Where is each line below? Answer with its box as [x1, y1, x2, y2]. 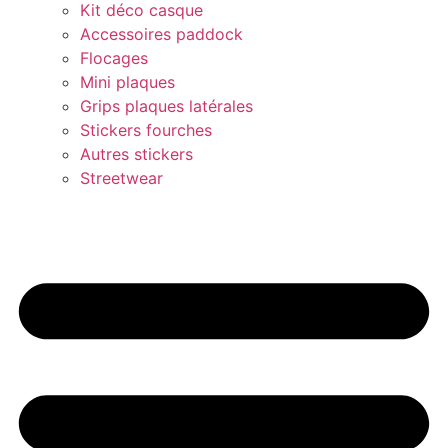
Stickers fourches [80, 120, 212, 141]
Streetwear [80, 168, 163, 189]
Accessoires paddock [80, 24, 243, 45]
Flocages [80, 48, 148, 69]
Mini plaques [80, 72, 175, 93]
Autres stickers [80, 144, 193, 165]
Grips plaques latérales [80, 96, 253, 117]
